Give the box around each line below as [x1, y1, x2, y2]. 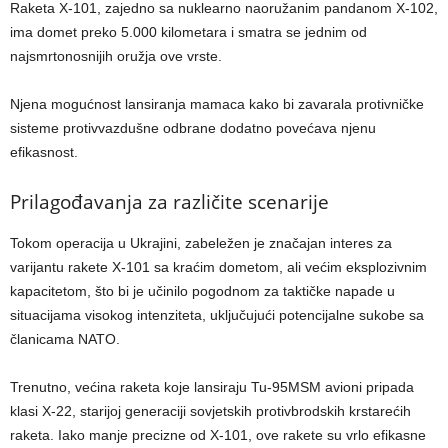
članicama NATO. [10, 330, 120, 347]
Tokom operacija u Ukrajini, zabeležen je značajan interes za [10, 234, 392, 251]
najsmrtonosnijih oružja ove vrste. [10, 47, 222, 64]
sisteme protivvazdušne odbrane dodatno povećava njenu [10, 119, 376, 136]
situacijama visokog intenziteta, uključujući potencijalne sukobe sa [10, 306, 424, 323]
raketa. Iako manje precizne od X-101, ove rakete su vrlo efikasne [10, 426, 426, 443]
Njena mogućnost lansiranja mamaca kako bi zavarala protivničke [10, 95, 424, 112]
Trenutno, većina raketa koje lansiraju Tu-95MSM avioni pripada [10, 378, 414, 395]
